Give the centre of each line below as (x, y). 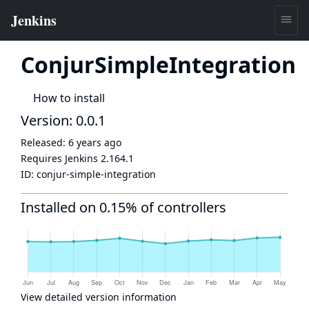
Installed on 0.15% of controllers (123, 207)
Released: (44, 142)
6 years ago (95, 142)
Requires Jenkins (61, 158)
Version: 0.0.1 (63, 120)
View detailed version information (99, 297)
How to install (69, 98)
